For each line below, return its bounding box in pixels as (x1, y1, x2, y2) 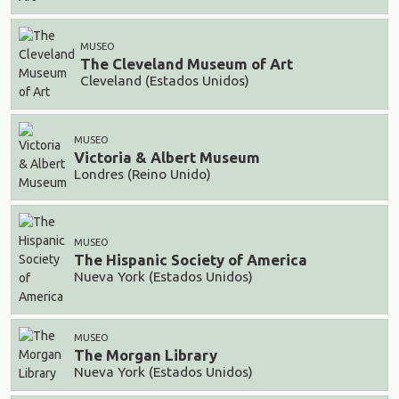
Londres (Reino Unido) (74, 166, 211, 182)
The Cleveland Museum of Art (80, 55, 293, 73)
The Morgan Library (74, 346, 217, 364)
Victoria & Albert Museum (74, 149, 260, 167)
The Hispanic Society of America (74, 251, 307, 269)
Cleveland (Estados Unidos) (80, 72, 249, 88)
